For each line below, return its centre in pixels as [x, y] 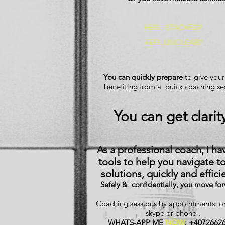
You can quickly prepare [143, 77]
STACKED [182, 27]
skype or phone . [173, 213]
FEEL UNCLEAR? [173, 42]
